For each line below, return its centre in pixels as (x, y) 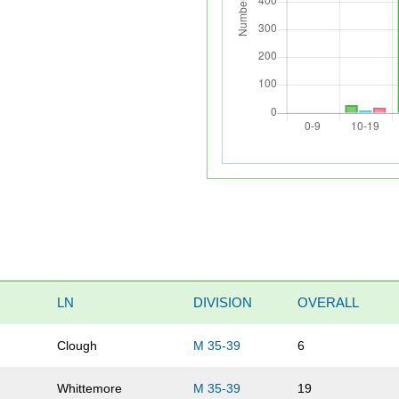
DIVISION (223, 302)
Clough (77, 345)
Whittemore (90, 388)
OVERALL (329, 302)
